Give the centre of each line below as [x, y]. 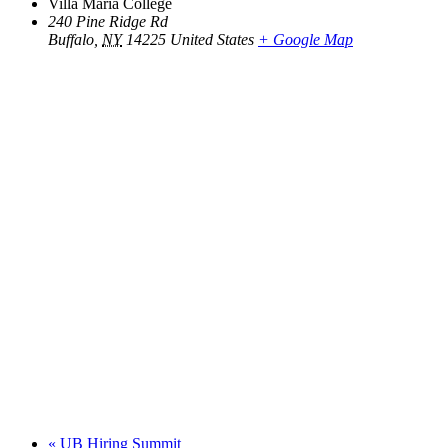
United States [212, 39]
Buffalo [71, 39]
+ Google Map [305, 39]
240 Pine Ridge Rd [108, 21]
